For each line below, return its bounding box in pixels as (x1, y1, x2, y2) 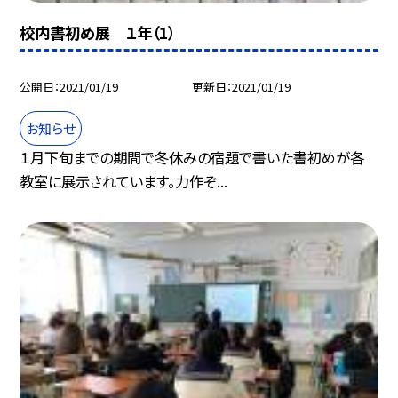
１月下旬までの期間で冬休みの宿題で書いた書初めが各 (20, 146, 365, 168)
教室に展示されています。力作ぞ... (20, 170, 228, 192)
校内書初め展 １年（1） (20, 21, 176, 44)
